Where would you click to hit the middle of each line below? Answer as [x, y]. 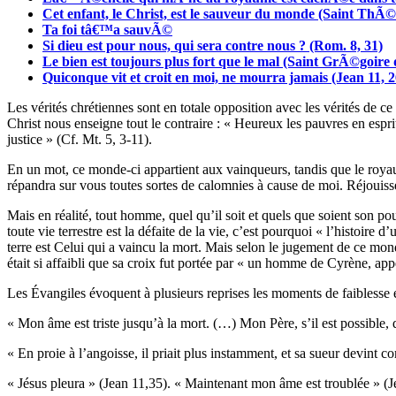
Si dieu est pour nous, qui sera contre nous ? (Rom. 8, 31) [213, 46]
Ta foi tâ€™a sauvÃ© [107, 30]
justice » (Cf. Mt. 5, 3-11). [80, 140]
